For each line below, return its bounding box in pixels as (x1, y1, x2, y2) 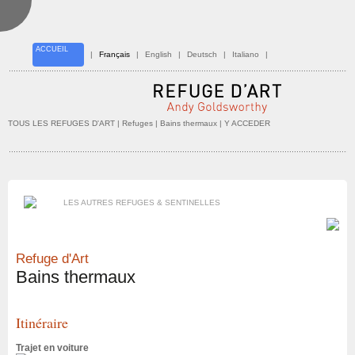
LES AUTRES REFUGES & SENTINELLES (63, 198, 220, 207)
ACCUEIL (36, 45, 68, 53)
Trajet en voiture (16, 342, 89, 353)
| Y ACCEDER (219, 119, 270, 128)
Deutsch (187, 50, 217, 59)
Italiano (232, 50, 259, 59)
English (145, 50, 172, 59)
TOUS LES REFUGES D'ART (8, 119, 115, 128)
